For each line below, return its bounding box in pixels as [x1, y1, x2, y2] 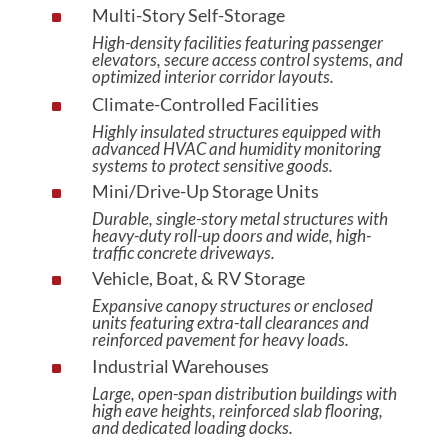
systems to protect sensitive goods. [91, 155, 333, 176]
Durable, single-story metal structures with [91, 208, 388, 229]
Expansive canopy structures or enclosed [91, 295, 373, 316]
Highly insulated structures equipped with [91, 121, 381, 142]
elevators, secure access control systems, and [91, 49, 403, 70]
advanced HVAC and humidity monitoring [91, 138, 381, 159]
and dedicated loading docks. [91, 417, 293, 438]
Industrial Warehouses [91, 355, 269, 377]
